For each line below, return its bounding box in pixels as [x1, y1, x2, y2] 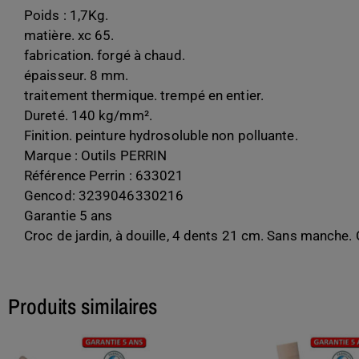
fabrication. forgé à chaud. [24, 47, 185, 64]
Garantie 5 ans [24, 208, 113, 224]
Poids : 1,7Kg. [24, 7, 109, 24]
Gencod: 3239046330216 [24, 188, 184, 204]
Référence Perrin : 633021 [24, 167, 184, 184]
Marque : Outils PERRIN [24, 147, 167, 164]
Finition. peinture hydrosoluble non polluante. [24, 127, 298, 144]
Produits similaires [8, 291, 158, 321]
